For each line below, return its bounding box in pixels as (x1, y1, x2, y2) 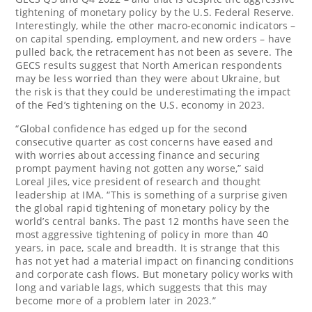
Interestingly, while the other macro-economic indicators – (15, 18, 296, 32)
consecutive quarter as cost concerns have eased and (15, 134, 274, 148)
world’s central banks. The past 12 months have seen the (15, 214, 289, 228)
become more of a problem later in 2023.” (15, 293, 216, 307)
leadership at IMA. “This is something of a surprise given (15, 187, 288, 201)
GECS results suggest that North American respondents (15, 58, 283, 72)
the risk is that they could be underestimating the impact (15, 84, 291, 98)
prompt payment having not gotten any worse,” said (15, 161, 265, 175)
